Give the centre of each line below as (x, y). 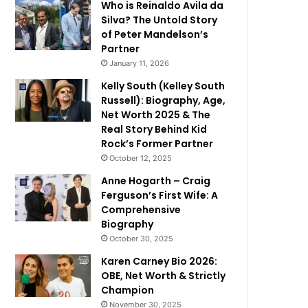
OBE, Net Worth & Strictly (164, 276)
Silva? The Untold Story (159, 20)
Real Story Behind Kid (154, 130)
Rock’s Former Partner (157, 144)
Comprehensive (141, 210)
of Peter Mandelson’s (155, 35)
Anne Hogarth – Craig (156, 181)
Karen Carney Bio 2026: (159, 262)
